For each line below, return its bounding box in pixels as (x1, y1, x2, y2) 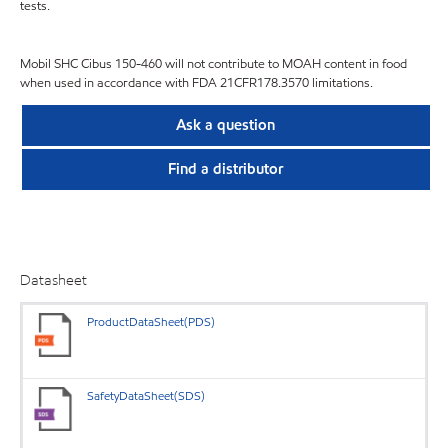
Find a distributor (168, 159, 284, 180)
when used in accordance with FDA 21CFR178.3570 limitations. (20, 74, 373, 93)
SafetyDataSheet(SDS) (87, 386, 206, 404)
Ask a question (176, 114, 276, 135)
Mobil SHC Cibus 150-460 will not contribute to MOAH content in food (20, 55, 407, 74)
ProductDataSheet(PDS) (87, 312, 216, 330)
